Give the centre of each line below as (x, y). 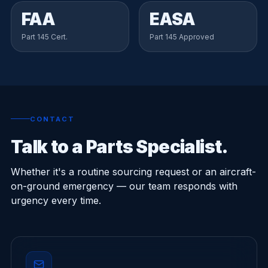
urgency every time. (56, 200)
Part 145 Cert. (44, 36)
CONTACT (52, 119)
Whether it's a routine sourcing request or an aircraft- (133, 171)
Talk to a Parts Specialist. (119, 146)
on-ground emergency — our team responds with (124, 186)
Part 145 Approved (182, 36)
